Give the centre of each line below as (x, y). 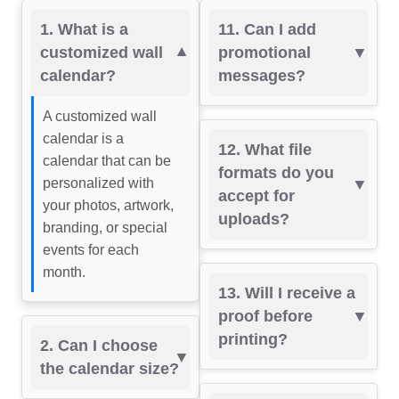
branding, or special (105, 228)
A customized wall (100, 116)
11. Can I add (267, 29)
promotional (265, 53)
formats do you (276, 173)
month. (64, 272)
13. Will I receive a (287, 293)
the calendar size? (110, 369)
